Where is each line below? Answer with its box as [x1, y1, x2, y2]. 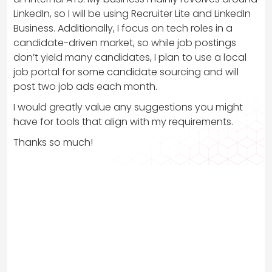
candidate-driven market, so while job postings [13, 35, 236, 50]
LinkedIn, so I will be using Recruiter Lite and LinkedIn [13, 6, 251, 21]
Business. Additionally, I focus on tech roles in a [13, 21, 233, 35]
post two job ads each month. [13, 79, 157, 93]
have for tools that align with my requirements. [13, 114, 233, 129]
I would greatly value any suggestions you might [13, 100, 243, 114]
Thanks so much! [13, 135, 93, 149]
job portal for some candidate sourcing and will [13, 64, 239, 79]
